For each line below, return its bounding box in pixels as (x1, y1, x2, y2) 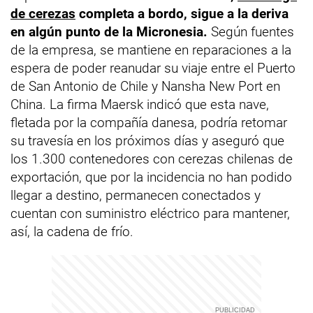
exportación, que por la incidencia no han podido (10, 169, 292, 185)
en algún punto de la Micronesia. (10, 24, 208, 40)
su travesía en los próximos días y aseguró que (10, 133, 284, 149)
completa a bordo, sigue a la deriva (75, 6, 289, 22)
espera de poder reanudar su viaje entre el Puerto (10, 60, 296, 76)
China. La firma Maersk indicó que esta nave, (10, 96, 269, 112)
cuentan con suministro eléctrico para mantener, (10, 205, 290, 221)
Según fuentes (208, 24, 294, 40)
